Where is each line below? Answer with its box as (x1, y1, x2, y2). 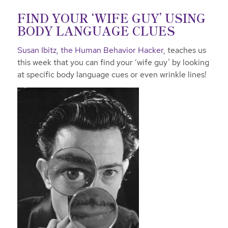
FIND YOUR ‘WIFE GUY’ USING (17, 9, 206, 27)
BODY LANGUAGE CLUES (17, 22, 175, 40)
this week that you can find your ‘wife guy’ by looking (17, 56, 209, 68)
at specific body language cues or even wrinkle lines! (17, 69, 209, 80)
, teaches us (163, 44, 206, 55)
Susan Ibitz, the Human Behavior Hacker (17, 44, 163, 55)
